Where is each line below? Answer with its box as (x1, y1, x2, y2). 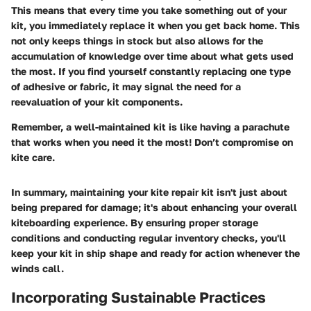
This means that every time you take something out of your (11, 3, 287, 16)
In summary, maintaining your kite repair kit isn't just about (11, 185, 287, 198)
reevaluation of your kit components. (11, 95, 183, 108)
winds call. (11, 262, 64, 274)
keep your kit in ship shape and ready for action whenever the (11, 246, 300, 259)
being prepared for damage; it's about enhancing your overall (11, 201, 297, 213)
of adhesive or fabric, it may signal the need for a (11, 80, 241, 92)
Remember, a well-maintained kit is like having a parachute (11, 120, 289, 133)
